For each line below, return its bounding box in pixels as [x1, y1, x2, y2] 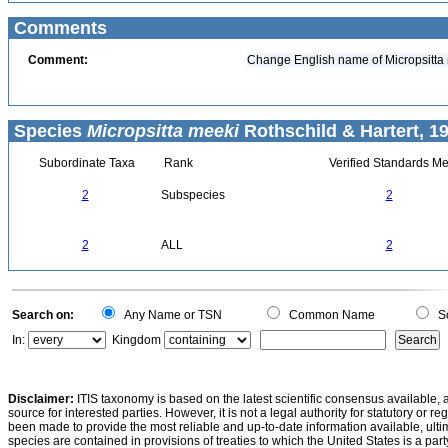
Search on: [12, 308, 74, 322]
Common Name [283, 308, 375, 322]
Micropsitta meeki [87, 121, 239, 141]
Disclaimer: [8, 392, 74, 406]
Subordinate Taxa [35, 156, 135, 170]
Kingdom [112, 333, 161, 347]
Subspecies [161, 188, 225, 202]
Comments [9, 18, 107, 38]
